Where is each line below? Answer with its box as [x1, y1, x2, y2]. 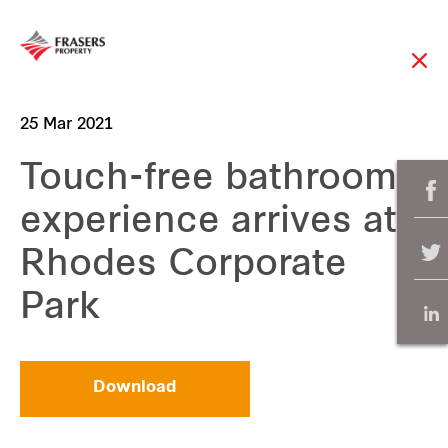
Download [93, 380, 177, 397]
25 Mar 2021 [20, 117, 113, 134]
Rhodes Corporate [20, 248, 347, 285]
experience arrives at [20, 205, 397, 242]
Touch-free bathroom [20, 162, 397, 199]
